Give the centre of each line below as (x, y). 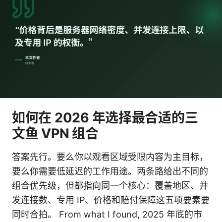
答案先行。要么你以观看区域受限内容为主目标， (110, 157)
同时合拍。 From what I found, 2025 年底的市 (107, 215)
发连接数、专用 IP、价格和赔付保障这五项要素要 (111, 200)
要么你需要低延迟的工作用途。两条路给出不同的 (110, 171)
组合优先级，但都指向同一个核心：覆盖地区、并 (110, 186)
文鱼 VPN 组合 (55, 134)
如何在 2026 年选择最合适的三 (105, 118)
